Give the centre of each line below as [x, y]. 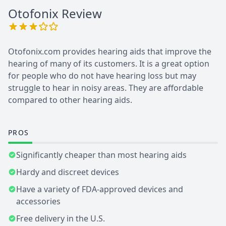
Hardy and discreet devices [68, 172]
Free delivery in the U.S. [61, 219]
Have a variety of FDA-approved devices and [100, 189]
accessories [38, 202]
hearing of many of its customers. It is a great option [109, 64]
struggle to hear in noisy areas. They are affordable [106, 88]
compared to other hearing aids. [70, 100]
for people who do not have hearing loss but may [102, 76]
